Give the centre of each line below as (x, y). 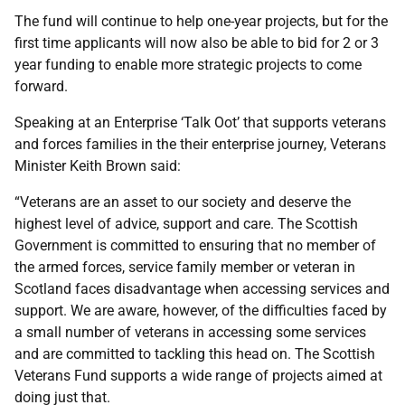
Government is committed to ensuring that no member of (195, 245)
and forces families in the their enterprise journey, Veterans (200, 144)
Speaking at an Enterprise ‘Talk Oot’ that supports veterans (200, 122)
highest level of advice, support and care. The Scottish (186, 224)
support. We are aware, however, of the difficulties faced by (201, 311)
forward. (41, 86)
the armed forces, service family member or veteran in (185, 267)
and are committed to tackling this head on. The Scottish (195, 354)
